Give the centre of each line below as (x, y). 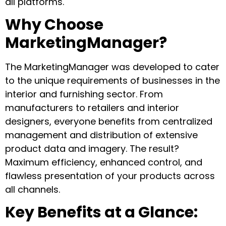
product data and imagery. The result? (92, 148)
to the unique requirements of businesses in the (112, 80)
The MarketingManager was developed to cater (112, 67)
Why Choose (54, 24)
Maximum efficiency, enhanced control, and (104, 162)
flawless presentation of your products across (110, 176)
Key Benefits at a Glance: (101, 213)
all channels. (33, 189)
